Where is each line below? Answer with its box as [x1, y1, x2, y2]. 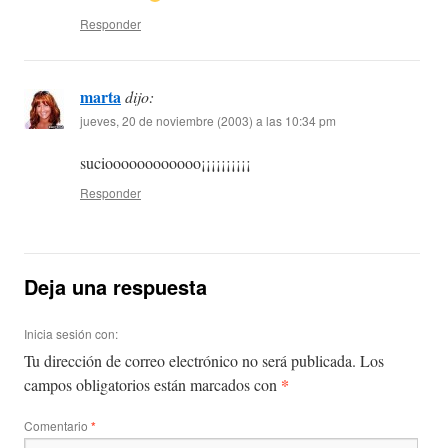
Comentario [24, 417, 91, 435]
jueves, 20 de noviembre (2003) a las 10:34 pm [80, 112, 336, 130]
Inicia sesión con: [24, 325, 118, 343]
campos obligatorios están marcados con [24, 374, 281, 396]
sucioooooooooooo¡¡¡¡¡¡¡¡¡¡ [80, 152, 251, 174]
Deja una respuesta [24, 272, 207, 302]
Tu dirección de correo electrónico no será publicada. [24, 350, 356, 372]
